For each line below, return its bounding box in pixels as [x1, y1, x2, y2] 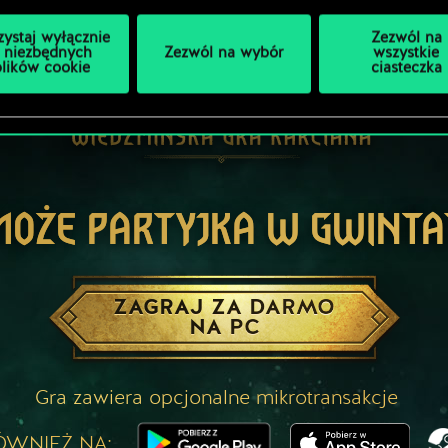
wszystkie [373, 46, 440, 62]
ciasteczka [370, 61, 442, 77]
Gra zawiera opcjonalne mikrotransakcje [34, 384, 398, 410]
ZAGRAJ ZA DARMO [113, 292, 335, 321]
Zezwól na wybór [164, 46, 284, 62]
